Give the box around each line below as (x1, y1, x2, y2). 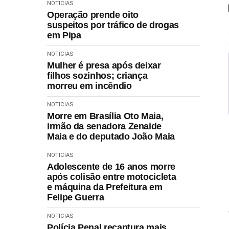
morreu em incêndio (47, 80, 132, 91)
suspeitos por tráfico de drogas (47, 19, 179, 30)
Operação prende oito (47, 9, 139, 20)
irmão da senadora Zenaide (47, 121, 162, 131)
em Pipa (47, 30, 81, 40)
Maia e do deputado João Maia (47, 131, 175, 142)
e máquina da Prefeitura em (47, 181, 163, 192)
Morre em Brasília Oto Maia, (47, 110, 164, 121)
